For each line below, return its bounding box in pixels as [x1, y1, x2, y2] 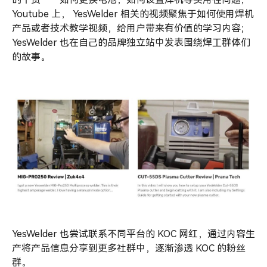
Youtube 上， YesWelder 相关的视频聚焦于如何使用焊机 [12, 8, 254, 20]
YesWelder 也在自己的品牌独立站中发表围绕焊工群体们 [12, 36, 250, 48]
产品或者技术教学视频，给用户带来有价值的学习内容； [12, 22, 250, 34]
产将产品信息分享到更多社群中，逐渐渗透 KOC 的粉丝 [12, 242, 246, 254]
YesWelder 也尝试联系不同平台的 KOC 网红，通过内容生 [12, 228, 255, 240]
